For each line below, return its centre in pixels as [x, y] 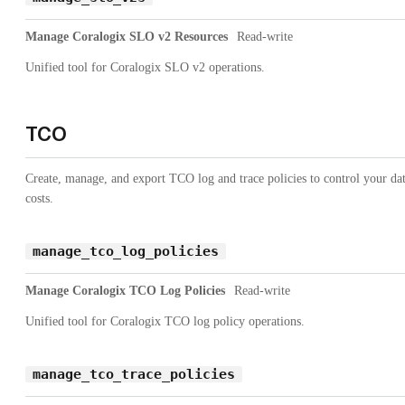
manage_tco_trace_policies [134, 374]
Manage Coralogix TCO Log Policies [125, 290]
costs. [39, 198]
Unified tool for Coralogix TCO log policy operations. [165, 321]
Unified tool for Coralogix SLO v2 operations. [145, 67]
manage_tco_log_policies [126, 251]
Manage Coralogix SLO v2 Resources [127, 36]
